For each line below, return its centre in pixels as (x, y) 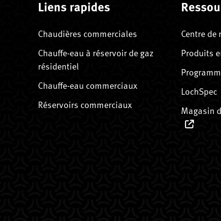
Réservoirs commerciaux (85, 104)
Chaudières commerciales (87, 33)
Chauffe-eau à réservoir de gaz (95, 52)
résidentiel (58, 66)
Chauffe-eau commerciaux (87, 85)
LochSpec (199, 91)
